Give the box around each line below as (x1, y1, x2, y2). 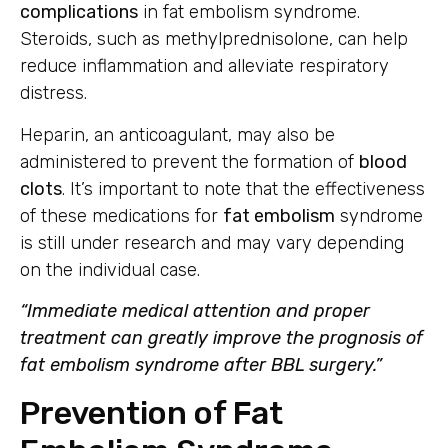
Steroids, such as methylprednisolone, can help (20, 28, 408, 51)
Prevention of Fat (20, 393, 283, 432)
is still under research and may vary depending (20, 231, 404, 254)
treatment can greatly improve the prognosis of (20, 327, 423, 350)
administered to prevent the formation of (20, 150, 359, 173)
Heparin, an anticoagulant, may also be (20, 123, 335, 146)
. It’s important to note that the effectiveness (62, 177, 425, 200)
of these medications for (20, 204, 223, 227)
